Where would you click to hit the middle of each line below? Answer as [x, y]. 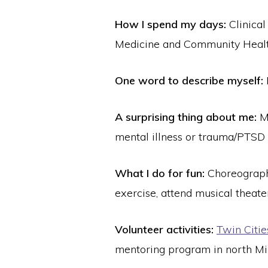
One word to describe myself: [189, 81]
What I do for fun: [160, 173]
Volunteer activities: [164, 230]
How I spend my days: [170, 25]
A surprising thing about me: [186, 117]
